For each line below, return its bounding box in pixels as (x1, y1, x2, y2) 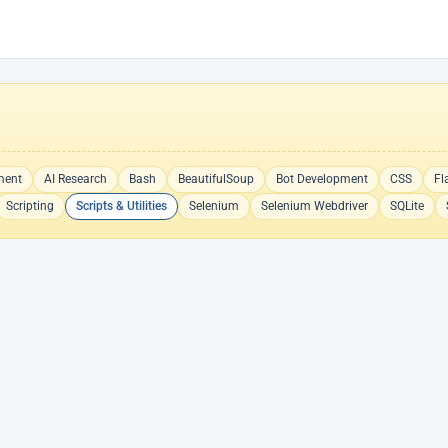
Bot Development (275, 172, 368, 186)
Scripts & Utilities (76, 199, 167, 213)
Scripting (6, 199, 54, 213)
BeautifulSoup (177, 172, 254, 186)
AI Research (43, 172, 107, 186)
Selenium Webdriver (261, 199, 368, 213)
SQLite (390, 199, 424, 213)
